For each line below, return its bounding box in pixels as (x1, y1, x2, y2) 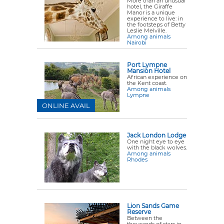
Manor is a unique (127, 9, 175, 16)
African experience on (127, 73, 187, 80)
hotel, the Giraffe (127, 3, 172, 10)
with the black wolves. (127, 144, 187, 151)
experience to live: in (127, 15, 183, 22)
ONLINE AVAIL (42, 101, 90, 109)
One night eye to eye (127, 138, 184, 145)
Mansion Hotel (127, 67, 170, 74)
